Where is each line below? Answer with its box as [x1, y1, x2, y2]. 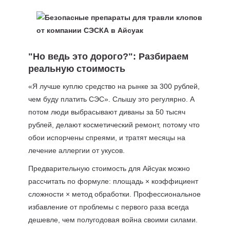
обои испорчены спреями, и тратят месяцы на [28, 133, 185, 142]
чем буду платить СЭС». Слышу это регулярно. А [28, 95, 195, 103]
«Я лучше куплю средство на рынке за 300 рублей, [28, 82, 200, 90]
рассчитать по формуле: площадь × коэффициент [28, 177, 198, 185]
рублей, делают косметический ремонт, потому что [28, 121, 200, 129]
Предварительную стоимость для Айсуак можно [28, 164, 190, 172]
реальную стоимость [28, 64, 125, 74]
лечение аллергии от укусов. [28, 146, 125, 155]
